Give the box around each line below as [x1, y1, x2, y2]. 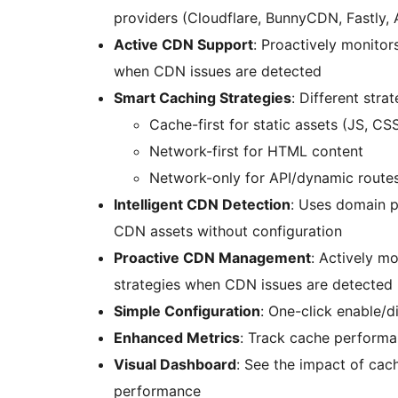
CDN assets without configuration [114, 222, 342, 241]
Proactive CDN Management [114, 249, 311, 267]
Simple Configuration [114, 302, 260, 321]
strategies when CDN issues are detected [114, 275, 393, 294]
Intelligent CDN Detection [114, 195, 291, 214]
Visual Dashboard [114, 355, 236, 374]
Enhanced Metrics [114, 329, 240, 347]
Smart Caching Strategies [114, 89, 291, 107]
